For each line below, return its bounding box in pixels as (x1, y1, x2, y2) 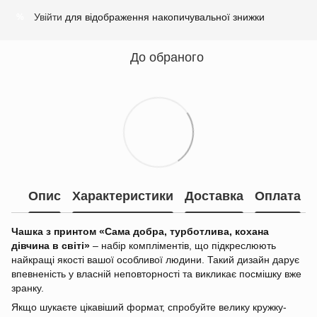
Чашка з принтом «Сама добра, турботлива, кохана (11, 226, 269, 238)
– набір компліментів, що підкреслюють (90, 240, 276, 252)
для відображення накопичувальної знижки (62, 11, 265, 23)
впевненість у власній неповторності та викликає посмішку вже (11, 268, 301, 280)
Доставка (185, 188, 243, 203)
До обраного (130, 50, 204, 65)
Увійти (34, 11, 62, 23)
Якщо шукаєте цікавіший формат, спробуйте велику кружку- (11, 301, 287, 313)
